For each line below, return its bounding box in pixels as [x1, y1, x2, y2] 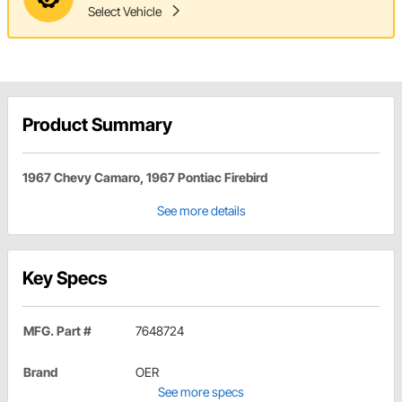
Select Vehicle [88, 4, 162, 20]
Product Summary [22, 113, 172, 135]
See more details [156, 202, 246, 218]
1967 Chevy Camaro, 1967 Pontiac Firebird [22, 169, 267, 185]
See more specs [158, 383, 244, 399]
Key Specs [22, 267, 108, 289]
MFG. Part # [23, 322, 92, 338]
